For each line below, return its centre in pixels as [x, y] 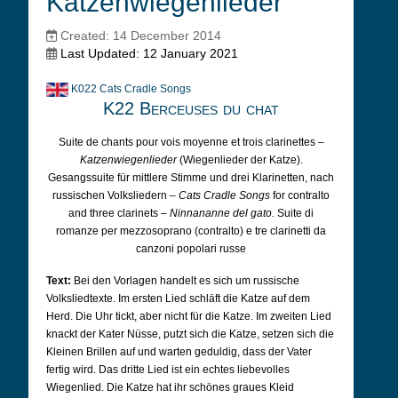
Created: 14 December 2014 [141, 36]
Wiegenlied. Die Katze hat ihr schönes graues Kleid [170, 387]
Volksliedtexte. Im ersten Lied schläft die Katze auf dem [178, 298]
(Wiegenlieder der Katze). [239, 160]
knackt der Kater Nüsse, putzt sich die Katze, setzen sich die [190, 334]
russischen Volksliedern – [115, 195]
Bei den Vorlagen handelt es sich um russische [187, 281]
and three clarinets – [119, 213]
